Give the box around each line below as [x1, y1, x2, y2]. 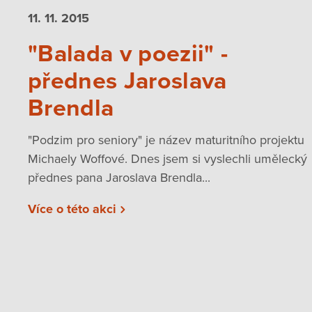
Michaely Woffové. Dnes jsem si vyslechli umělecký [28, 151, 307, 167]
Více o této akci [28, 201, 116, 217]
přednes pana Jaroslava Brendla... [28, 170, 210, 186]
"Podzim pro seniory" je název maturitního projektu [28, 132, 304, 148]
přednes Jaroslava [28, 66, 227, 95]
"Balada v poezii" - [28, 39, 228, 68]
